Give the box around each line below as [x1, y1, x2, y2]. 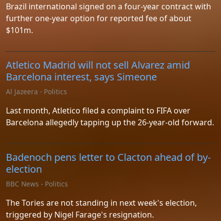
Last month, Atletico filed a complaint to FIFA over [6, 105, 190, 116]
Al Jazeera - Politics [6, 87, 67, 96]
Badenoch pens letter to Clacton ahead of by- [6, 150, 211, 164]
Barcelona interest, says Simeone [6, 70, 157, 83]
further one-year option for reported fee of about [6, 13, 191, 24]
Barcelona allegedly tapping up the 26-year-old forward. [6, 117, 214, 128]
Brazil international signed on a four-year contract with [6, 1, 211, 12]
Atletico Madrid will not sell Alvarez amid [6, 58, 190, 72]
